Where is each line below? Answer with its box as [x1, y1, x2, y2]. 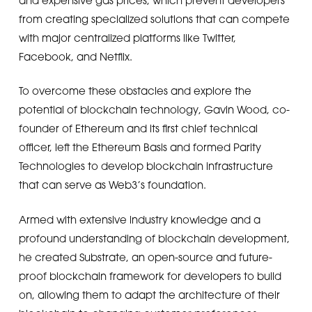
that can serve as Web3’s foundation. [18, 178, 206, 191]
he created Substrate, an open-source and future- [18, 250, 272, 263]
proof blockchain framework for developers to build [18, 269, 281, 282]
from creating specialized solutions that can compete [18, 12, 290, 25]
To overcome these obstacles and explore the [18, 84, 251, 97]
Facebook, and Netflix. [18, 49, 132, 63]
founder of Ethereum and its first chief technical [18, 122, 258, 134]
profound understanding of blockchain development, [18, 231, 290, 244]
